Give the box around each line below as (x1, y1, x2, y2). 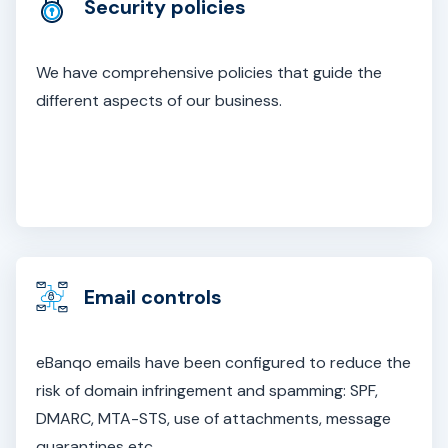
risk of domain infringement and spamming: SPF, (36, 380, 378, 401)
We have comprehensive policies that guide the (36, 62, 382, 83)
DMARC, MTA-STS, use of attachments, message (36, 408, 391, 429)
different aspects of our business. (36, 90, 282, 111)
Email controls (84, 284, 222, 310)
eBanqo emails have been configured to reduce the (36, 352, 411, 373)
